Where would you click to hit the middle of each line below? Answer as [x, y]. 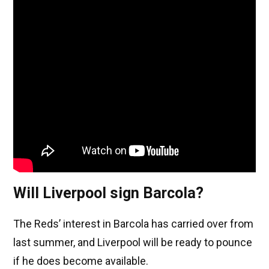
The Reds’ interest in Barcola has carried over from [133, 224]
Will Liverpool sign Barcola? [108, 193]
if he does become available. [81, 261]
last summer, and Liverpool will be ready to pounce [133, 243]
